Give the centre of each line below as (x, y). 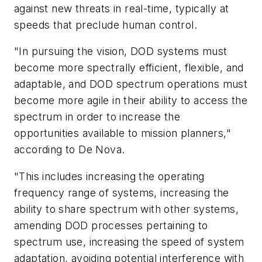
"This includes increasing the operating (109, 176)
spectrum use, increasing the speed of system (129, 242)
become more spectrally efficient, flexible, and (129, 68)
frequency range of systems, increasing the (122, 192)
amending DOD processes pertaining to (111, 225)
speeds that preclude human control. (106, 25)
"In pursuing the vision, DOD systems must (121, 51)
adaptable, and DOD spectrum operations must (131, 84)
